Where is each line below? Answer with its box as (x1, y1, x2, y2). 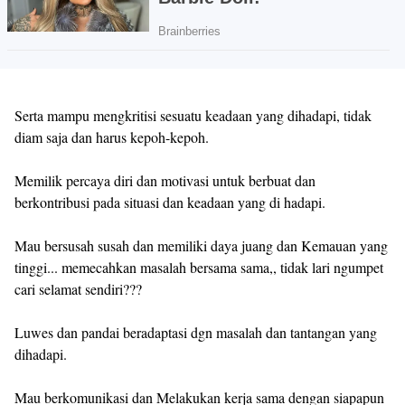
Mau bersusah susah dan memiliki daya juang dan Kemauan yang (14, 235, 388, 255)
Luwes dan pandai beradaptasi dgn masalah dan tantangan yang (14, 322, 377, 342)
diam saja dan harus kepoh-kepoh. (14, 127, 209, 146)
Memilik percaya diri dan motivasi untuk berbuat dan (14, 170, 316, 190)
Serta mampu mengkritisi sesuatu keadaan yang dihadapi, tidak (14, 105, 372, 125)
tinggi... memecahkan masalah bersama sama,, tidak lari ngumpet (14, 257, 383, 277)
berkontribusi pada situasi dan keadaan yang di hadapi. (14, 192, 325, 212)
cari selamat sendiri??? (14, 278, 142, 298)
